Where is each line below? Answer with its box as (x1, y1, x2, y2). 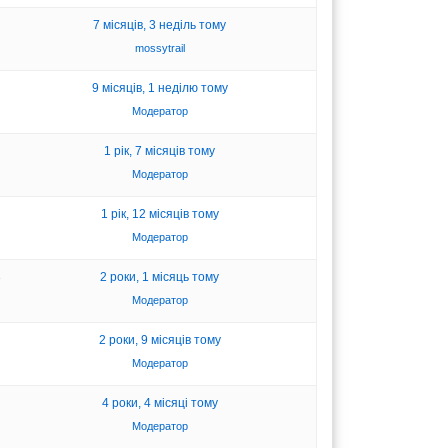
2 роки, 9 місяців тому (98, 332, 221, 347)
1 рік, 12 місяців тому (100, 206, 219, 221)
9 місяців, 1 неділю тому (91, 80, 228, 95)
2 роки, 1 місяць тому (100, 269, 220, 284)
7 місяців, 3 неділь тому (93, 17, 227, 32)
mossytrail (134, 41, 185, 54)
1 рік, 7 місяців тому (104, 143, 216, 158)
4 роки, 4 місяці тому (101, 395, 218, 410)
